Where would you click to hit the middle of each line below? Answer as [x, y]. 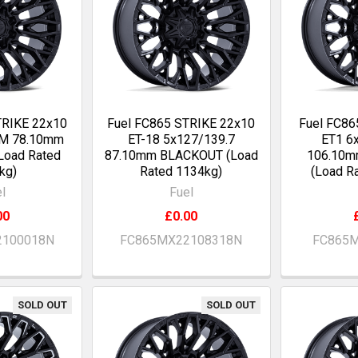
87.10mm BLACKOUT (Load [181, 155]
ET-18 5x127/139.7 [181, 139]
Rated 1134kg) [181, 171]
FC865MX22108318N [181, 240]
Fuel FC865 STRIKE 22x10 [181, 123]
